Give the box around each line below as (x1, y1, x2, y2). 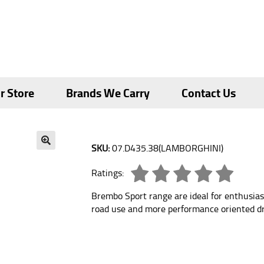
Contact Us (181, 84, 236, 101)
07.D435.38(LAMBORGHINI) (109, 141, 223, 155)
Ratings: (91, 166, 124, 180)
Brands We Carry (66, 84, 150, 101)
